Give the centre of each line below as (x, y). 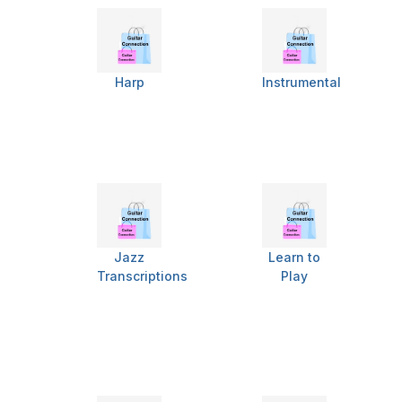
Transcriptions (142, 276)
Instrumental (301, 83)
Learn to (294, 258)
